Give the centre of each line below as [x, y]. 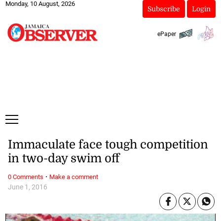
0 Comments [25, 177]
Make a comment [74, 177]
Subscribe [164, 9]
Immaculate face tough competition [108, 145]
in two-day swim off [63, 159]
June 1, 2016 [27, 187]
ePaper [166, 34]
